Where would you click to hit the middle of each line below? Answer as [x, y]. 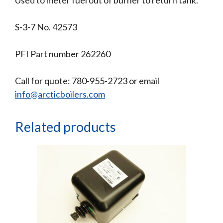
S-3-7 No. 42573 [46, 27]
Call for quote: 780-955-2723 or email [87, 80]
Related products [65, 126]
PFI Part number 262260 [63, 54]
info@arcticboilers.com [60, 94]
